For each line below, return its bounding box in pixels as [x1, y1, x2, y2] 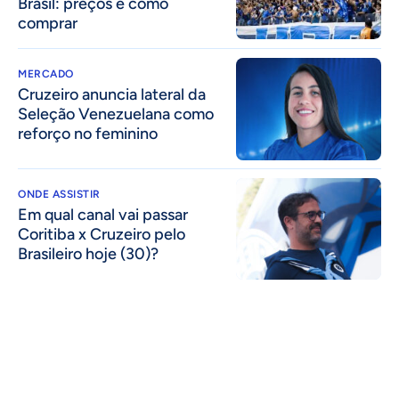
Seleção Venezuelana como [18, 104, 214, 125]
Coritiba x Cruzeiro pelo [18, 224, 185, 244]
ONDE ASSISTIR [18, 187, 101, 200]
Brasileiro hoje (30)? [18, 243, 159, 264]
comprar [18, 13, 77, 34]
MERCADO [18, 68, 74, 81]
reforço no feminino [18, 124, 158, 144]
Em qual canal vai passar [18, 204, 188, 224]
